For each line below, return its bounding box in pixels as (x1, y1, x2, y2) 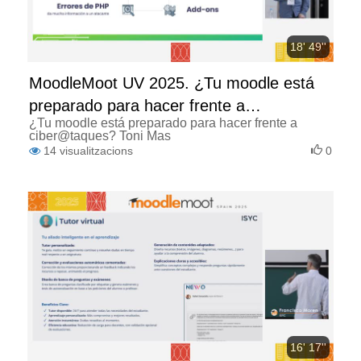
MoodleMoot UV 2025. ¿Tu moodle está (29, 73, 314, 92)
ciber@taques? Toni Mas (29, 128, 171, 143)
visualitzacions (60, 143, 133, 157)
